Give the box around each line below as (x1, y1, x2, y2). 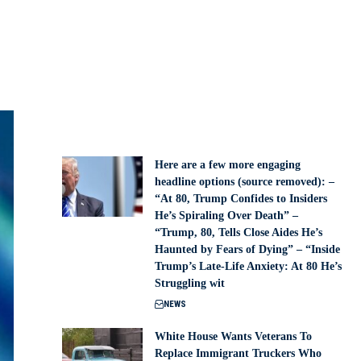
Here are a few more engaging (155, 159, 301, 172)
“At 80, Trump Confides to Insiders (155, 193, 328, 205)
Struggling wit (155, 277, 226, 290)
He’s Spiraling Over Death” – (155, 210, 299, 222)
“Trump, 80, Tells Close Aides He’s (155, 226, 323, 239)
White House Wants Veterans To (155, 330, 313, 343)
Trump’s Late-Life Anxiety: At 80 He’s (155, 260, 342, 273)
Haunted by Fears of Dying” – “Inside (155, 243, 341, 256)
